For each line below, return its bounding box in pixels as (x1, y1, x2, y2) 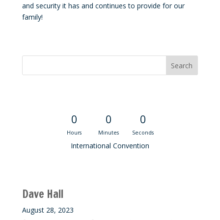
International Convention (70, 141, 149, 151)
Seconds (132, 129, 154, 137)
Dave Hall (22, 186, 63, 202)
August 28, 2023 (22, 205, 74, 215)
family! (22, 12, 43, 22)
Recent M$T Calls (22, 169, 113, 183)
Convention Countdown (22, 91, 141, 104)
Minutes (98, 129, 119, 137)
